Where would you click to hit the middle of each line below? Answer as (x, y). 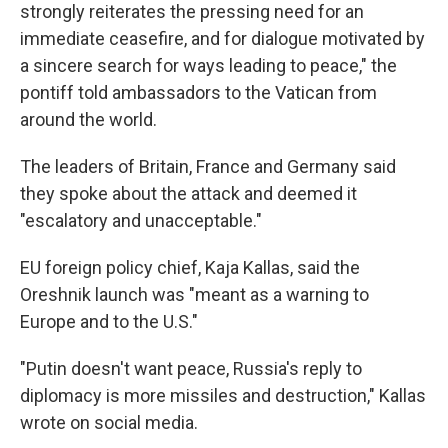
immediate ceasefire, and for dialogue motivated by (222, 38)
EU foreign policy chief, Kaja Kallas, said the (190, 267)
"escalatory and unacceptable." (141, 220)
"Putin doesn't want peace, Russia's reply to (191, 368)
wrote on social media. (109, 422)
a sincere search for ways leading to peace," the (208, 65)
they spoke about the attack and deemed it (188, 193)
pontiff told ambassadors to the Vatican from (198, 92)
